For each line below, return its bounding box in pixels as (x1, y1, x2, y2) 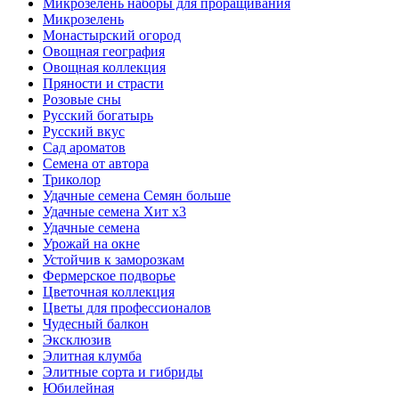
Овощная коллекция (43, 60, 166, 76)
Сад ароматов (43, 140, 126, 156)
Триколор (43, 172, 101, 188)
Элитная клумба (43, 348, 142, 364)
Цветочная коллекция (43, 284, 175, 300)
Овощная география (43, 44, 165, 60)
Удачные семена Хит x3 (43, 204, 186, 220)
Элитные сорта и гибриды (43, 364, 203, 380)
